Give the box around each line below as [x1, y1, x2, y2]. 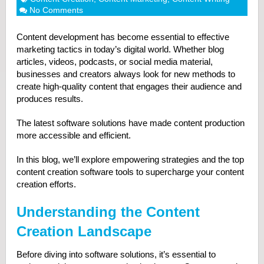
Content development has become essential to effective [16, 32, 229, 42]
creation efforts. [16, 179, 76, 189]
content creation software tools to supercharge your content [16, 167, 244, 177]
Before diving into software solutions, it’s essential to [16, 249, 216, 259]
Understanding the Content [16, 204, 200, 220]
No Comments [29, 5, 83, 15]
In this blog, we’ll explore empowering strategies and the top [16, 154, 244, 164]
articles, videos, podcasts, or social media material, [16, 57, 213, 67]
